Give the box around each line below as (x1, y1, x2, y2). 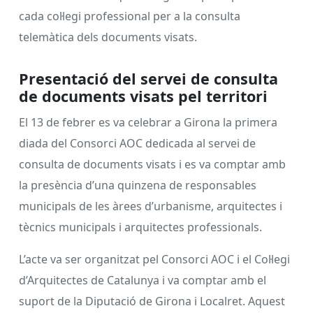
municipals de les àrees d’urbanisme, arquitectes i (19, 198, 282, 214)
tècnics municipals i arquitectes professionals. (19, 219, 262, 235)
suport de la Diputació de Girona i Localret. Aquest (19, 293, 285, 309)
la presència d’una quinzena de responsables (19, 177, 256, 193)
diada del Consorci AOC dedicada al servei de (19, 135, 256, 151)
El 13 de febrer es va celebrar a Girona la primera (19, 114, 277, 130)
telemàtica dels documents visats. (19, 29, 197, 45)
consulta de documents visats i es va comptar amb (19, 156, 286, 172)
